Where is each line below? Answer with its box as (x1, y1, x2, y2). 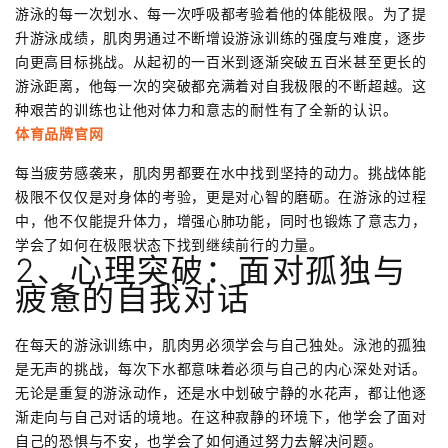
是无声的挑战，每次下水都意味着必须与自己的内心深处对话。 (15, 360, 427, 378)
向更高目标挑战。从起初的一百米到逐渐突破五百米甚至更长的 (15, 53, 427, 71)
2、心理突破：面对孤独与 (15, 251, 407, 291)
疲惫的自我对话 (15, 279, 251, 319)
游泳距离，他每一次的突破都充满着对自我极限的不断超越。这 (15, 77, 427, 95)
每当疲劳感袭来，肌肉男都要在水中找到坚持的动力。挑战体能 (15, 164, 427, 182)
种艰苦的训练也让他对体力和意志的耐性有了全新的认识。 (15, 101, 398, 119)
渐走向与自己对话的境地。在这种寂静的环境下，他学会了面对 (15, 408, 427, 426)
